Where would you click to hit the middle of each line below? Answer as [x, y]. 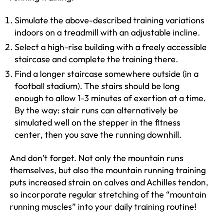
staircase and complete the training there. [96, 59]
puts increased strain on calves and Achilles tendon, [109, 182]
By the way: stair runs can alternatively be [96, 110]
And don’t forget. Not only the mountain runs [97, 158]
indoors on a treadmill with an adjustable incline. [107, 32]
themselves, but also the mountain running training [108, 170]
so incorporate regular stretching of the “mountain [108, 194]
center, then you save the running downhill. [98, 135]
